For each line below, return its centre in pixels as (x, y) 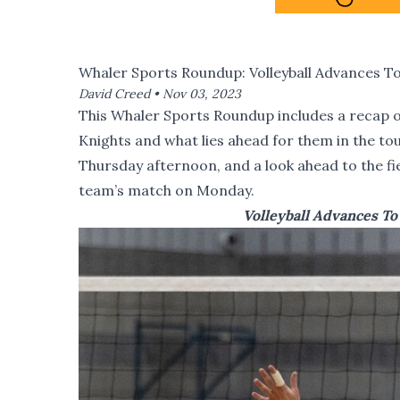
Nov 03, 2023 (202, 93)
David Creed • (121, 93)
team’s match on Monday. (167, 190)
